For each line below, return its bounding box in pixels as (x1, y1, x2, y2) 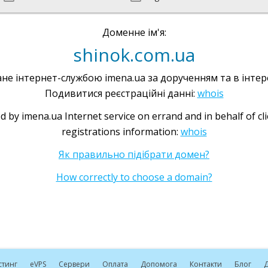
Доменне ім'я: (102, 26, 166, 39)
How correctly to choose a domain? (56, 170, 212, 184)
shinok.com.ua (73, 42, 195, 67)
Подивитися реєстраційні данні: (44, 87, 197, 100)
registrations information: (61, 125, 181, 138)
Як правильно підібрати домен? (59, 148, 209, 161)
